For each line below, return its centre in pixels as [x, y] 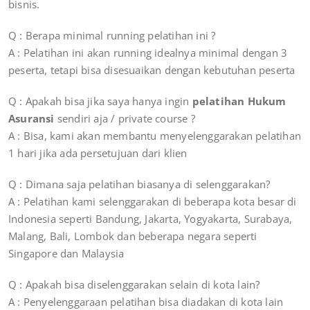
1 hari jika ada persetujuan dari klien [98, 153]
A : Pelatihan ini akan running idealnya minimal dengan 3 [148, 53]
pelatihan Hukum [239, 101]
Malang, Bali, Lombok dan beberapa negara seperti [133, 236]
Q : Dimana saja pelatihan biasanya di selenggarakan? [139, 184]
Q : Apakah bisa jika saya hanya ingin [100, 101]
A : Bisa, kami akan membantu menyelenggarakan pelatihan [155, 136]
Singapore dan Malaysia [66, 254]
